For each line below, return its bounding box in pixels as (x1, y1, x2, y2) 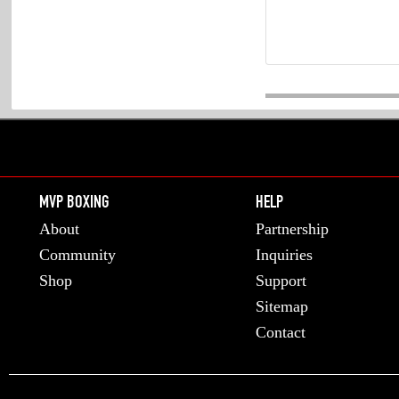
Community (38, 246, 116, 264)
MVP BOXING (38, 195, 110, 213)
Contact (255, 323, 305, 341)
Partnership (255, 220, 329, 238)
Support (255, 272, 306, 289)
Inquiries (255, 246, 313, 264)
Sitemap (255, 297, 308, 315)
